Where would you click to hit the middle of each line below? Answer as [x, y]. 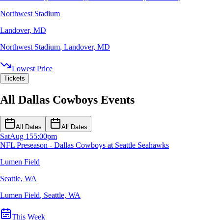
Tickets [14, 78]
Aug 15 [22, 137]
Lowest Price [32, 68]
